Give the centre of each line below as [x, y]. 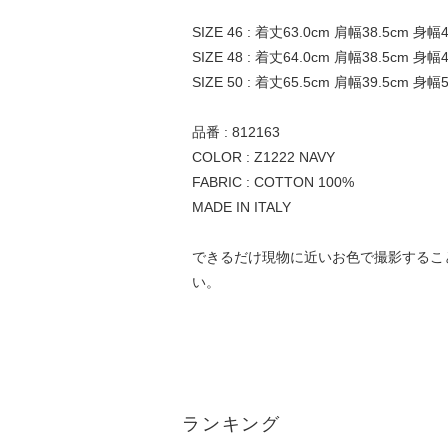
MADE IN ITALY [241, 206]
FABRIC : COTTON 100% [272, 181]
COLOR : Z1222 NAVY [263, 156]
